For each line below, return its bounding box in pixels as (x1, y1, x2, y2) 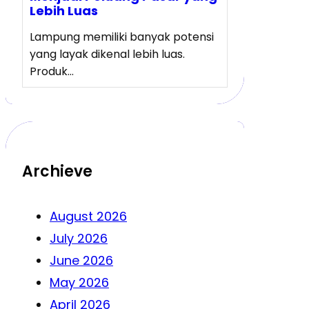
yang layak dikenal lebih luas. (30, 46, 185, 62)
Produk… (30, 63, 74, 79)
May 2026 (50, 274, 109, 292)
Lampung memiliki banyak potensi (30, 28, 214, 45)
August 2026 (50, 208, 127, 226)
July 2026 (50, 230, 108, 248)
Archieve (22, 161, 92, 183)
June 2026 (50, 252, 113, 270)
